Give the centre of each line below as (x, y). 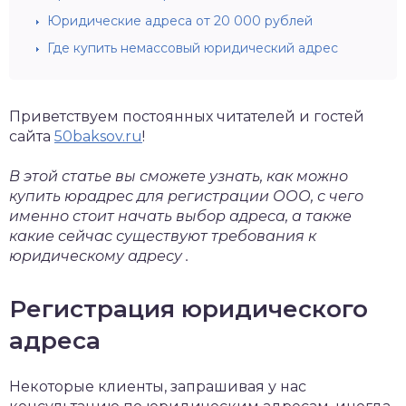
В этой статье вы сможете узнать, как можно (179, 176)
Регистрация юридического (188, 309)
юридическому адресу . (99, 256)
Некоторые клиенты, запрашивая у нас (158, 386)
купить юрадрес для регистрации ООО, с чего (186, 196)
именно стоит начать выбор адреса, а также (180, 216)
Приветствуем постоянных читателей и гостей (187, 116)
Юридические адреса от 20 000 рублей (180, 20)
